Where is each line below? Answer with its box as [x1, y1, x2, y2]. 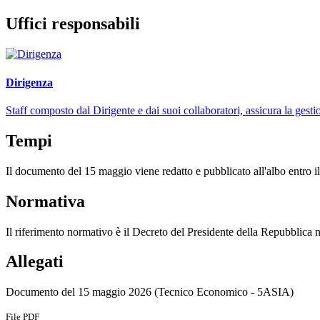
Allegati [6, 252, 64, 271]
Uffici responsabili [6, 14, 140, 34]
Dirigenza [6, 76, 53, 89]
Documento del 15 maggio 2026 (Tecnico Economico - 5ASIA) [6, 286, 294, 299]
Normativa [6, 191, 85, 211]
